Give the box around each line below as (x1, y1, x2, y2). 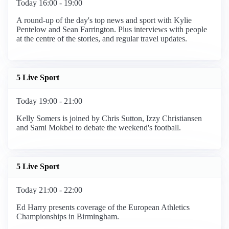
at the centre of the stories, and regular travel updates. (16, 34, 187, 43)
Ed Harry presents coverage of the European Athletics (16, 202, 190, 212)
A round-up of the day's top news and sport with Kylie (16, 15, 192, 25)
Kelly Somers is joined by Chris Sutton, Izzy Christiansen (16, 113, 202, 123)
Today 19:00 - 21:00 (16, 96, 82, 105)
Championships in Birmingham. (16, 212, 119, 221)
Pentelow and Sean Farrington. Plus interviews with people (16, 25, 207, 34)
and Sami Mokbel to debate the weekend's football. (16, 123, 181, 132)
